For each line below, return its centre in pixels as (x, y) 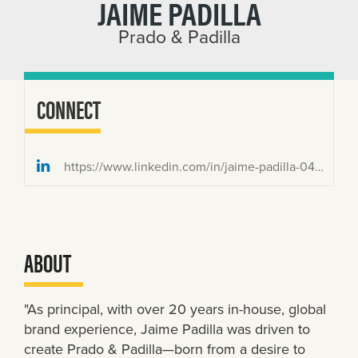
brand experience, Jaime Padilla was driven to (167, 329)
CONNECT (69, 108)
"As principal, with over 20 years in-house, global (175, 309)
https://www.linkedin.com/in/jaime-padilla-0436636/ (188, 167)
